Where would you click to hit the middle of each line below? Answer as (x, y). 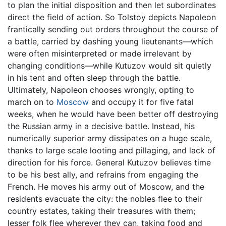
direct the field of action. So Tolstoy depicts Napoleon (112, 17)
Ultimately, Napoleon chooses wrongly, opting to (101, 90)
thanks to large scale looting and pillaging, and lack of (111, 151)
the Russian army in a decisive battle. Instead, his (101, 126)
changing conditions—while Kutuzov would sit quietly (109, 66)
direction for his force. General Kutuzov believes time (109, 163)
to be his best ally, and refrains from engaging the (103, 175)
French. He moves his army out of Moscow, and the (106, 187)
